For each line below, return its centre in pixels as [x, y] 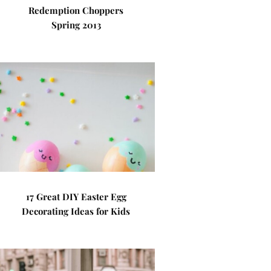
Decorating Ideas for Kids [76, 211]
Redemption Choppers [76, 10]
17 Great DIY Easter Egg [76, 197]
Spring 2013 [76, 25]
